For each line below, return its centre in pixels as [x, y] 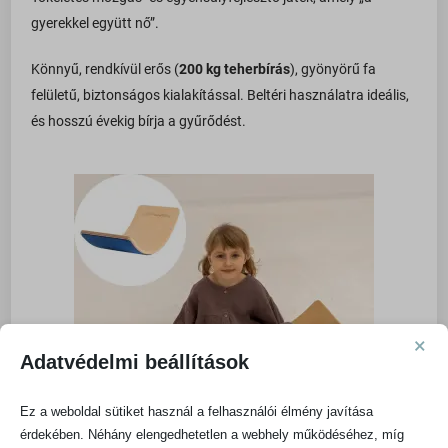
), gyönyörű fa [333, 69]
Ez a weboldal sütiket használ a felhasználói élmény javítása [196, 411]
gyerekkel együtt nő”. [95, 23]
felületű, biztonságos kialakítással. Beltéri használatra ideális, [220, 95]
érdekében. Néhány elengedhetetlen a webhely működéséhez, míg [212, 434]
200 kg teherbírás [235, 69]
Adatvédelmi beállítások [134, 361]
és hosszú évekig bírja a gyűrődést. [139, 121]
